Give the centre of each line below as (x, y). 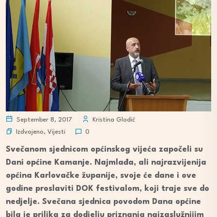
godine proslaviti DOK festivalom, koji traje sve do (108, 189)
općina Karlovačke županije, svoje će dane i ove (101, 176)
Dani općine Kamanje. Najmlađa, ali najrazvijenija (106, 163)
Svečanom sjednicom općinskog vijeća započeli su (104, 150)
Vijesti (56, 132)
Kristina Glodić (113, 120)
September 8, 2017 (43, 120)
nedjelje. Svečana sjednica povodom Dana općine (103, 202)
